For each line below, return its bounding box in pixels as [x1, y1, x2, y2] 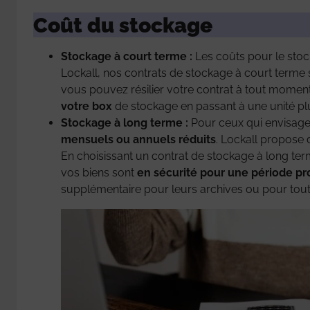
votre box [61, 99, 112, 113]
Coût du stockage [33, 12, 217, 37]
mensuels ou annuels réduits [61, 132, 216, 146]
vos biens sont [61, 165, 137, 179]
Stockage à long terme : [61, 116, 188, 129]
